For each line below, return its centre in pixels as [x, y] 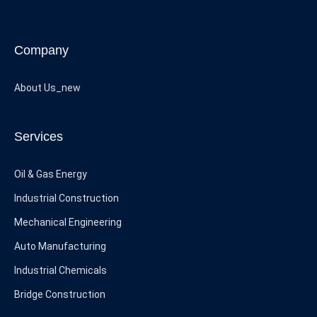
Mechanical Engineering [68, 222]
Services [39, 137]
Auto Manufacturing [60, 246]
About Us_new [47, 88]
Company [41, 50]
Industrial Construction [67, 198]
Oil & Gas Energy [51, 174]
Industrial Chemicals [60, 270]
